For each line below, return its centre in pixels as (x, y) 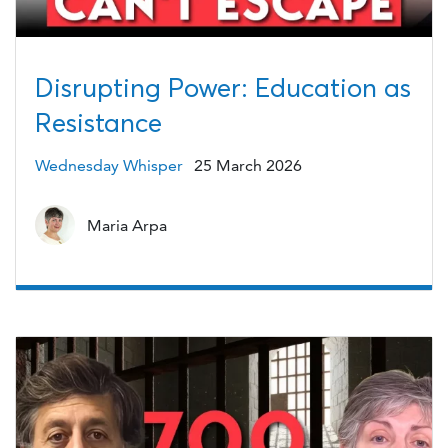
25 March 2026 (248, 165)
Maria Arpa (126, 225)
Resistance (98, 122)
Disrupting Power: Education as (222, 87)
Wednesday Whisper (108, 165)
